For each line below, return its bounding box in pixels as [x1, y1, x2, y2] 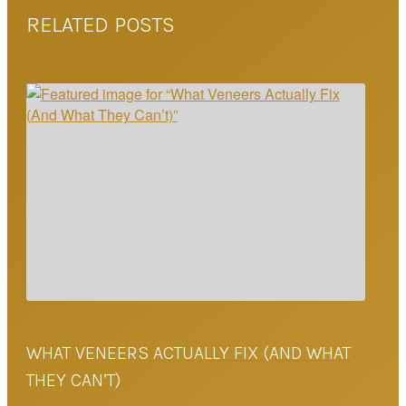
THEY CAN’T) [25, 369, 121, 391]
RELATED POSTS [25, 12, 175, 38]
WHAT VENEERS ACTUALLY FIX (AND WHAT [25, 342, 351, 363]
